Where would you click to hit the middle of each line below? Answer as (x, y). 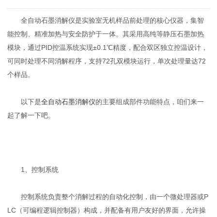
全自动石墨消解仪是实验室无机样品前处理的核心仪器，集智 (106, 21)
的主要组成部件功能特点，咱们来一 (150, 102)
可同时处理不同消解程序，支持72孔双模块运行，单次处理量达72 (107, 61)
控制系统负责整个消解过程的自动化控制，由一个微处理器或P (108, 197)
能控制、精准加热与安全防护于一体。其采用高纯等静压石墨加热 (106, 34)
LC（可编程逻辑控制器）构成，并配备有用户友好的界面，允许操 (107, 210)
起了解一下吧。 (31, 116)
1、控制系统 (33, 170)
